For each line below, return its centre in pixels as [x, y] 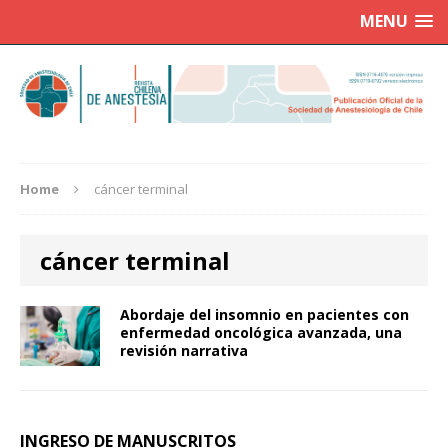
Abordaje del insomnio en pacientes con [264, 315]
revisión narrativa [184, 351]
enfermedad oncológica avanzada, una [261, 333]
